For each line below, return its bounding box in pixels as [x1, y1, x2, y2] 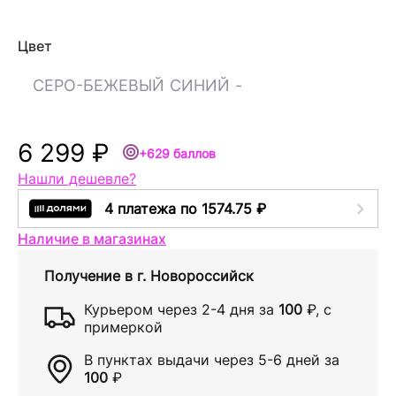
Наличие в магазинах [18, 230, 166, 247]
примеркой [84, 317, 163, 336]
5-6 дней [258, 351, 320, 369]
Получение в [44, 267, 137, 285]
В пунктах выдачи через [84, 351, 258, 369]
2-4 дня [202, 300, 255, 318]
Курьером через [84, 300, 202, 318]
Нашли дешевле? [18, 170, 136, 187]
